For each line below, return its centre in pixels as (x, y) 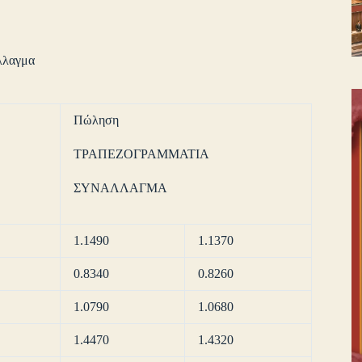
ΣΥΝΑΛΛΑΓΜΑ (120, 188)
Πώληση (96, 120)
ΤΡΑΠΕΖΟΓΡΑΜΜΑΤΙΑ (141, 154)
